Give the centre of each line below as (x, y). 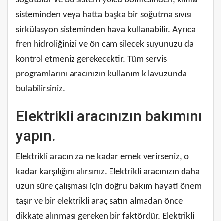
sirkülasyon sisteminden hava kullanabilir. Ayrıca (106, 30)
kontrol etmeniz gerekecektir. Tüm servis (91, 59)
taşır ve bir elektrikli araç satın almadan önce (99, 201)
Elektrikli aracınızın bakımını (109, 116)
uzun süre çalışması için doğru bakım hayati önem (109, 186)
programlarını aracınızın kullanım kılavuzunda (101, 74)
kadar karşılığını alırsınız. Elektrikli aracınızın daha (108, 172)
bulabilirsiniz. (40, 89)
